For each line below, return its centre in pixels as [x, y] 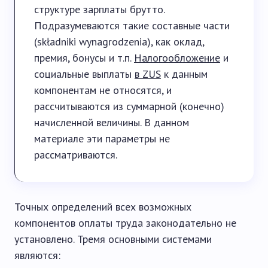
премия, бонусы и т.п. [84, 58]
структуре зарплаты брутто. [100, 9]
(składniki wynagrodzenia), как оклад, [119, 42]
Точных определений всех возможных [103, 207]
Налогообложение [177, 58]
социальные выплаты [84, 74]
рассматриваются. [76, 155]
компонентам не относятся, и [103, 90]
